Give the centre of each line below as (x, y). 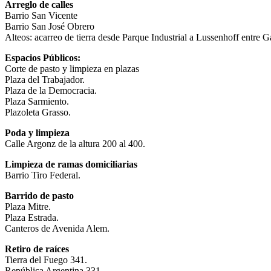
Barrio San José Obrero (50, 26)
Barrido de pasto (39, 195)
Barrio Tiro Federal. (43, 175)
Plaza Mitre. (28, 206)
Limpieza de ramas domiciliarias (71, 164)
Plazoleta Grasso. (38, 112)
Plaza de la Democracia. (51, 90)
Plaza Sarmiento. (37, 101)
